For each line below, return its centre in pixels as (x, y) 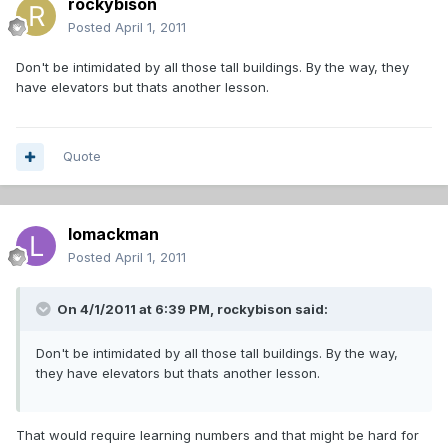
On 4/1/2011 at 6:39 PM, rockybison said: (191, 309)
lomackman (113, 234)
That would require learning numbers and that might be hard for (217, 435)
